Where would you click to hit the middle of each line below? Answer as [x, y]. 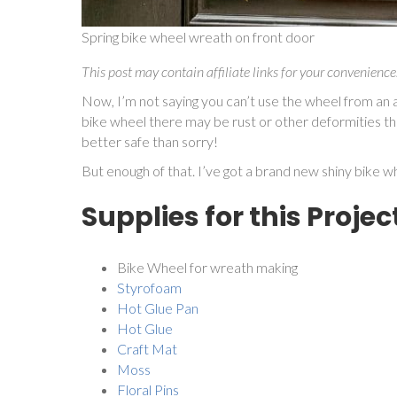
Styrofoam [149, 287]
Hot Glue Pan [158, 307]
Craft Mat [147, 348]
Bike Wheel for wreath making [209, 267]
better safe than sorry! [150, 141]
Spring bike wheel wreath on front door [198, 36]
